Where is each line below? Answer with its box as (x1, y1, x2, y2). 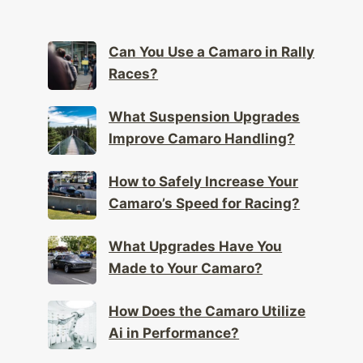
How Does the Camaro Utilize (109, 292, 306, 309)
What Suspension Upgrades (109, 97, 301, 114)
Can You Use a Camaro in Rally (109, 32, 315, 49)
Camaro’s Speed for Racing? (109, 184, 301, 201)
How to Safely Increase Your (109, 162, 299, 179)
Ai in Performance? (109, 314, 240, 331)
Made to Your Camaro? (109, 249, 263, 266)
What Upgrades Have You (109, 227, 283, 244)
